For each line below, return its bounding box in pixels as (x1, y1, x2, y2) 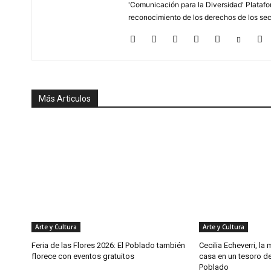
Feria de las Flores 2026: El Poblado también (31, 240, 185, 250)
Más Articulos (39, 94, 91, 104)
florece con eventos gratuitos (31, 251, 134, 261)
